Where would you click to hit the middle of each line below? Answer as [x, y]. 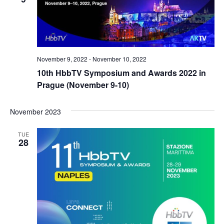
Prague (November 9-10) [83, 85]
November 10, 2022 [119, 59]
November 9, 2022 [62, 59]
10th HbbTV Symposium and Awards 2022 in [121, 73]
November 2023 [35, 112]
